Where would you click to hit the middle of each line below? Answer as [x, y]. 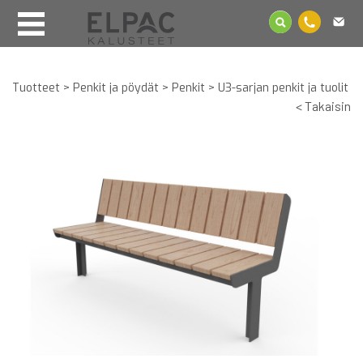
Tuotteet [36, 88]
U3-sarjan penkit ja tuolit [283, 88]
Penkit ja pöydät [116, 88]
